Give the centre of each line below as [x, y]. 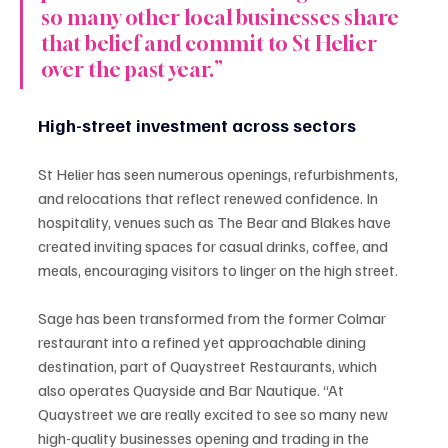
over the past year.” [132, 69]
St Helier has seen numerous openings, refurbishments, [219, 173]
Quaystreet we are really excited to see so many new [214, 413]
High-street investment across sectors [197, 124]
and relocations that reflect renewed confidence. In [209, 197]
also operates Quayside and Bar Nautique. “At [192, 389]
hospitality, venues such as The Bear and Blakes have [216, 221]
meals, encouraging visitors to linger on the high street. [218, 269]
